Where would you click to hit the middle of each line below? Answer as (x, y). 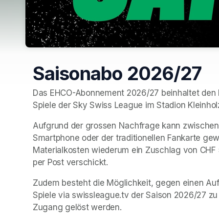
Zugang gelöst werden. (77, 207)
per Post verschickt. (70, 162)
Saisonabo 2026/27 (117, 74)
